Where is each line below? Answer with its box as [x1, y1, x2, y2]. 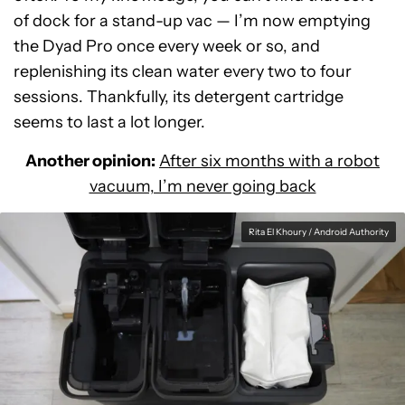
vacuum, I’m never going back [89, 176, 316, 196]
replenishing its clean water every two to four [14, 61, 352, 81]
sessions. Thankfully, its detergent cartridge [14, 87, 344, 107]
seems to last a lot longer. [14, 112, 205, 132]
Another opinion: [25, 151, 155, 171]
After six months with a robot [159, 151, 380, 171]
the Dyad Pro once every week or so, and [14, 36, 320, 56]
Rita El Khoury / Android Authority [249, 226, 389, 238]
